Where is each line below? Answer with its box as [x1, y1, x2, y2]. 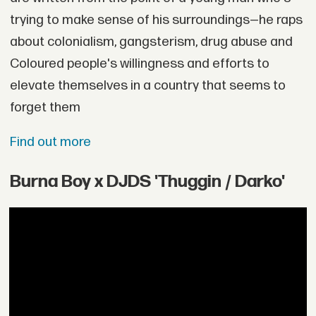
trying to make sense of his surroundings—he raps [9, 11, 303, 28]
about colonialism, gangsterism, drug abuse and [9, 33, 293, 50]
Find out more [9, 134, 91, 151]
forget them [9, 99, 80, 116]
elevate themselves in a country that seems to [9, 77, 286, 94]
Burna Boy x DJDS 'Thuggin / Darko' [9, 171, 285, 192]
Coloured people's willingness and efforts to [9, 55, 269, 72]
